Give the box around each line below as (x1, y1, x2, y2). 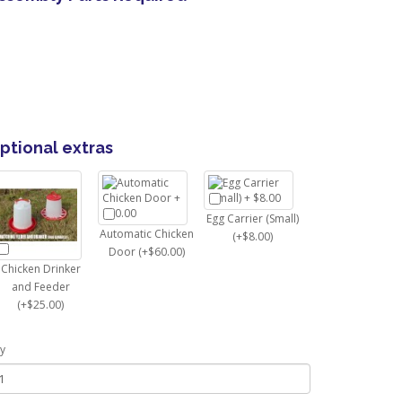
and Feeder (11, 279, 70, 295)
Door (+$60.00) (108, 244, 185, 260)
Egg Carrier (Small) (205, 211, 299, 227)
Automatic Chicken (99, 226, 194, 242)
